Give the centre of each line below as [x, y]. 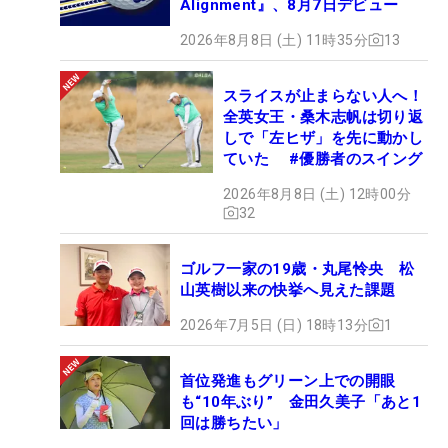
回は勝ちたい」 [234, 422]
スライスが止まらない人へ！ [323, 95]
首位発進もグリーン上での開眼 [288, 380]
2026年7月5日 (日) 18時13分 [274, 324]
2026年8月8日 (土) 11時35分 [274, 39]
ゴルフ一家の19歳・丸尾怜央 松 [297, 268]
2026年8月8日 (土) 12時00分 [317, 193]
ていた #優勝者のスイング [323, 158]
